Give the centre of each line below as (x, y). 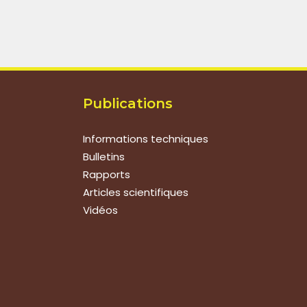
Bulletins (104, 157)
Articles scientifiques (136, 192)
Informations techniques (146, 139)
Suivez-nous (127, 288)
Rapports (107, 174)
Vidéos (100, 210)
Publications (128, 103)
